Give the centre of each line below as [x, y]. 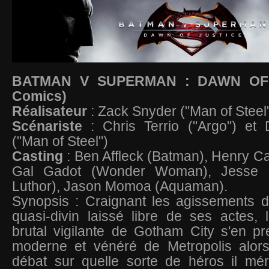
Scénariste [52, 126]
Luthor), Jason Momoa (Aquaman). [122, 186]
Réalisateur [51, 111]
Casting [40, 156]
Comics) [39, 96]
